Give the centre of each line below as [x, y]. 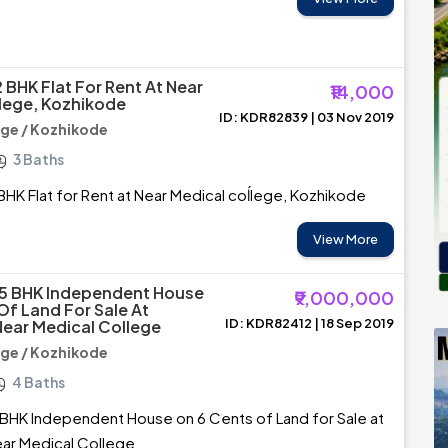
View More [345, 239]
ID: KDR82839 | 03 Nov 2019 [306, 117]
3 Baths [38, 159]
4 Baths [38, 382]
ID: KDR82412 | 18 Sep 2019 [309, 323]
